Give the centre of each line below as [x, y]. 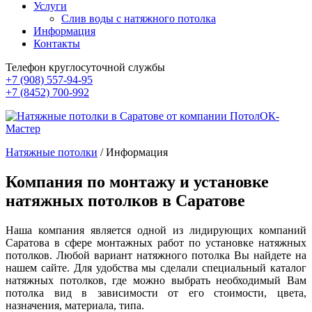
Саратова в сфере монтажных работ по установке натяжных [156, 242]
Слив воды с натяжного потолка [139, 18]
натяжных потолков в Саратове [125, 200]
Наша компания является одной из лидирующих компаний [156, 230]
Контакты [57, 44]
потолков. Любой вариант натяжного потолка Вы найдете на [156, 255]
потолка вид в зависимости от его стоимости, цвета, [156, 292]
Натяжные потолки [52, 152]
